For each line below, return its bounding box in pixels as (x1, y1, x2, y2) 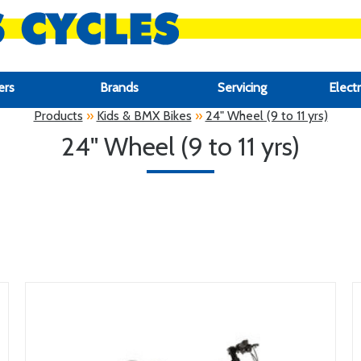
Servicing (217, 80, 267, 95)
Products (33, 108, 83, 123)
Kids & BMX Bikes (96, 108, 192, 123)
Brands (99, 80, 139, 95)
